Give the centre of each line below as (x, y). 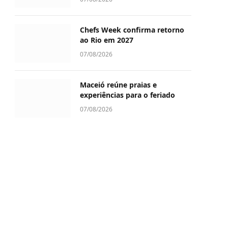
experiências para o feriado (127, 95)
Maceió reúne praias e (118, 85)
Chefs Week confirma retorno (132, 30)
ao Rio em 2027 (107, 40)
